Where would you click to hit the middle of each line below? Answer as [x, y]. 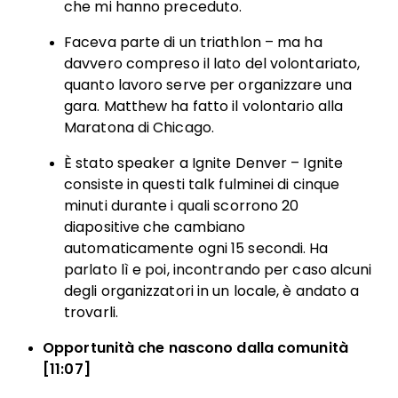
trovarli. [91, 312]
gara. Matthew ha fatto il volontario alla [204, 106]
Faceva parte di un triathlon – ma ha [193, 42]
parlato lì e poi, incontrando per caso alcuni [218, 270]
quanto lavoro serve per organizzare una [208, 85]
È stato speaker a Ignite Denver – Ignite [204, 163]
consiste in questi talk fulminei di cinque [202, 184]
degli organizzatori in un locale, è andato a [212, 291]
